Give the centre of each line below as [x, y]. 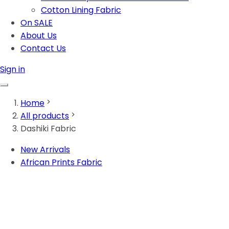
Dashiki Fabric [48, 129]
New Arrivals [45, 150]
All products [45, 116]
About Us [39, 36]
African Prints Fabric [61, 162]
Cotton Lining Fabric [81, 10]
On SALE [37, 23]
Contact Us [43, 48]
